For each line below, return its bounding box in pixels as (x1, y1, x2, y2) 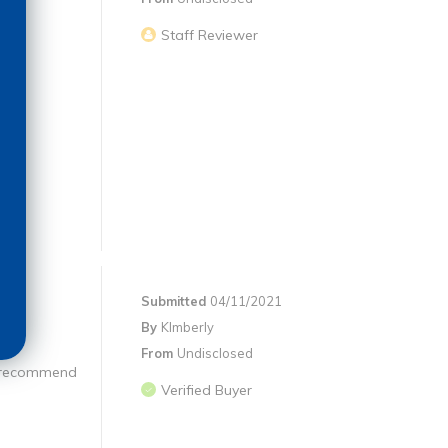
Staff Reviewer (161, 26, 258, 45)
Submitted (141, 293, 210, 310)
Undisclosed (177, 345, 253, 362)
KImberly (161, 319, 214, 336)
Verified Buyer (161, 381, 252, 400)
